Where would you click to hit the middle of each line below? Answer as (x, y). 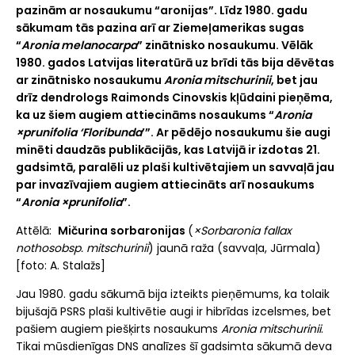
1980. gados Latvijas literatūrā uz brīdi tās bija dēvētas (175, 63)
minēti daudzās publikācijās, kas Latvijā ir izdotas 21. (168, 150)
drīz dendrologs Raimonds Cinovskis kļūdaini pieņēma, (174, 98)
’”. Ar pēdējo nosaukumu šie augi (236, 133)
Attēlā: (37, 231)
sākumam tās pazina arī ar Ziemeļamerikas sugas (160, 28)
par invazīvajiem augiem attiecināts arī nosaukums (165, 185)
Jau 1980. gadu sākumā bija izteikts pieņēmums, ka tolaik (173, 294)
